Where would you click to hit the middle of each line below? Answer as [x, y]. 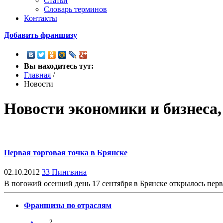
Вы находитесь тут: [59, 66]
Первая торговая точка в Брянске [66, 152]
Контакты [41, 18]
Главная [37, 75]
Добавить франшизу [41, 35]
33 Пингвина [64, 172]
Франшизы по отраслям [68, 205]
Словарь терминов [75, 9]
